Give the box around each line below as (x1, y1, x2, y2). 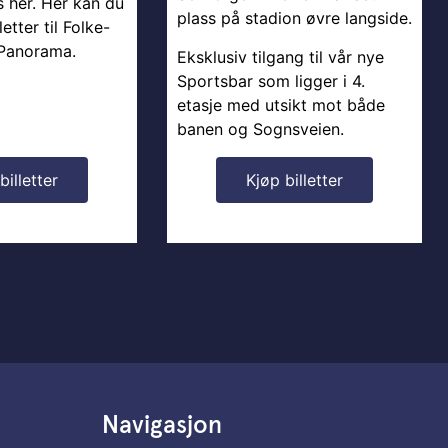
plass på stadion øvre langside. (177, 8, 412, 29)
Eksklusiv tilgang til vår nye (177, 46, 384, 67)
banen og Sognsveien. (177, 118, 344, 139)
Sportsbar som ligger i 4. (177, 70, 365, 91)
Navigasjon (102, 412, 222, 438)
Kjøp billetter (246, 169, 343, 190)
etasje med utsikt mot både (177, 94, 385, 115)
